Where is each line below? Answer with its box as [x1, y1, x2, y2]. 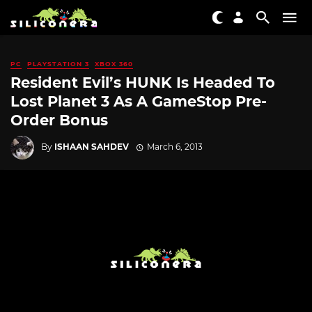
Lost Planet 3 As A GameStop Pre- [10, 93, 267, 111]
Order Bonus [10, 111, 108, 130]
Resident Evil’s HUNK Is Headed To [10, 74, 275, 92]
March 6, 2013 [146, 141, 203, 152]
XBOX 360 [95, 60, 133, 68]
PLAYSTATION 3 [27, 60, 89, 68]
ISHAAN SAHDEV [54, 141, 129, 152]
